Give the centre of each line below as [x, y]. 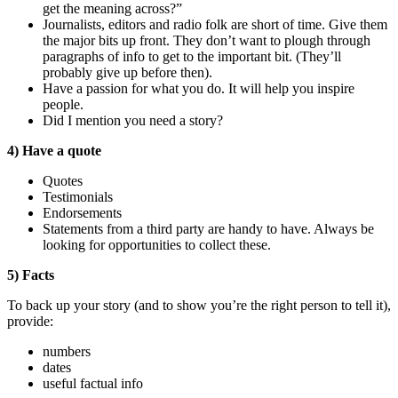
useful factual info [93, 383]
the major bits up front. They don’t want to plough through [207, 40]
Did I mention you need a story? [133, 120]
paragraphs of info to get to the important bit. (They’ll [192, 56]
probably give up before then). [127, 72]
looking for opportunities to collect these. [157, 244]
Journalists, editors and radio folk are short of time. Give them [215, 24]
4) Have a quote [54, 150]
